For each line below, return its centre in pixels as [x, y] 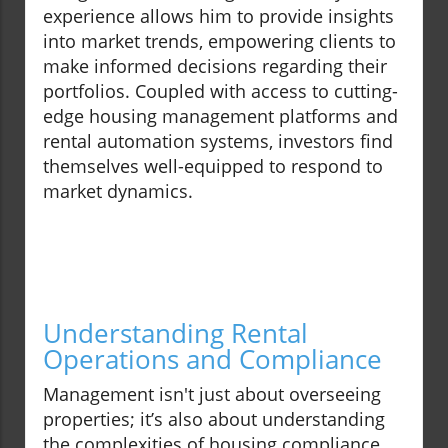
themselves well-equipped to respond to [213, 166]
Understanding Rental [175, 333]
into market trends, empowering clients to [219, 41]
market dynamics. [118, 191]
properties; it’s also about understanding [214, 419]
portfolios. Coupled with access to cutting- [220, 91]
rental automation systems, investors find [218, 141]
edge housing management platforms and [220, 116]
